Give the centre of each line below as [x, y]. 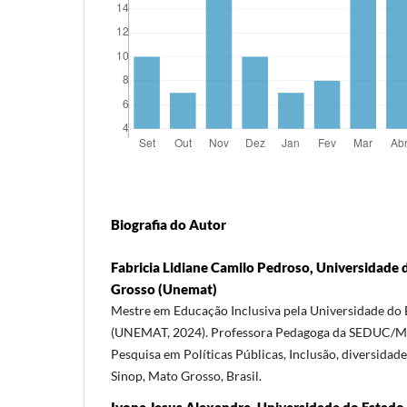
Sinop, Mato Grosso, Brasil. [186, 375]
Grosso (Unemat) [164, 288]
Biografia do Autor [169, 224]
